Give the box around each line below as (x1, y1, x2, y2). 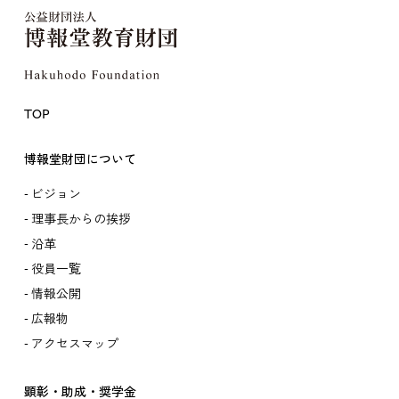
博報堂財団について (23, 151, 136, 169)
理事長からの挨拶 (30, 211, 131, 229)
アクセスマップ (30, 336, 118, 354)
